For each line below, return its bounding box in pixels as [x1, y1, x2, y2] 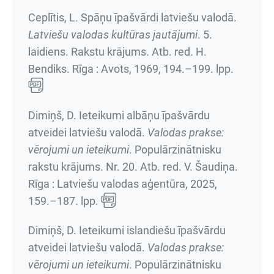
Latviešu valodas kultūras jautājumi [28, 28, 198, 41]
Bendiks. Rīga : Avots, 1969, [28, 62, 163, 75]
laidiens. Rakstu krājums [28, 45, 146, 58]
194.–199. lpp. [163, 62, 234, 75]
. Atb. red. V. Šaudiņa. [135, 160, 238, 173]
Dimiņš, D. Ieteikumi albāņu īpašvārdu [28, 109, 210, 122]
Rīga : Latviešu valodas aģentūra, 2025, [28, 177, 217, 190]
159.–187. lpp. [28, 194, 98, 207]
